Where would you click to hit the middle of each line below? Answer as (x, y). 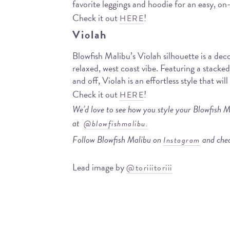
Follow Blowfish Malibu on (118, 139)
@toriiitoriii (149, 168)
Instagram (182, 140)
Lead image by (100, 167)
